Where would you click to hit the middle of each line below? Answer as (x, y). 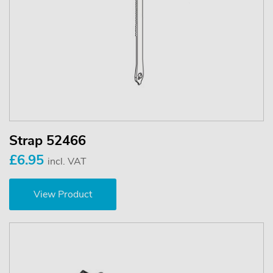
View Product (63, 194)
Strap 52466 (48, 140)
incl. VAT (67, 161)
